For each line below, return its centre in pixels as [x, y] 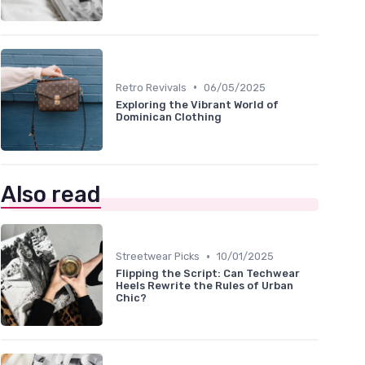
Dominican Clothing [169, 117]
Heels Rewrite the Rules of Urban [204, 286]
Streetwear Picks [158, 257]
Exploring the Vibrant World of [197, 104]
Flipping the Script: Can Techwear [208, 274]
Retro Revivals [151, 87]
